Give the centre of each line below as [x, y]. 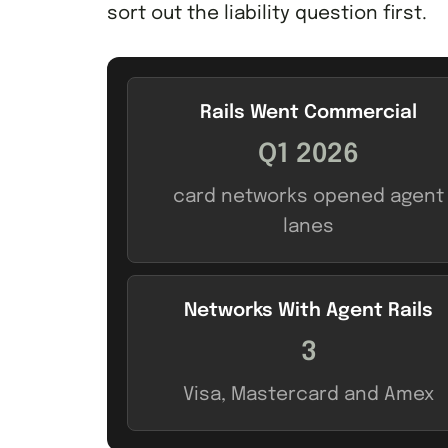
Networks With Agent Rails [308, 310]
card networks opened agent [308, 196]
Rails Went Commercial [308, 112]
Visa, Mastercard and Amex [308, 394]
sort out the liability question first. [267, 13]
